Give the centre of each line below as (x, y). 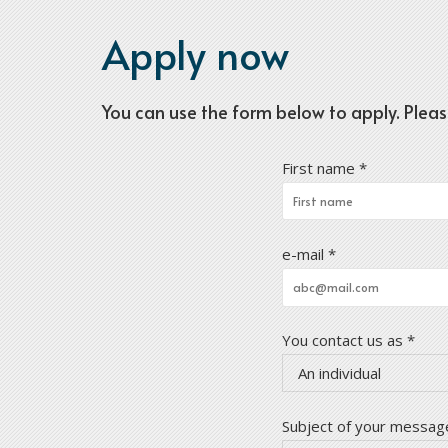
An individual (340, 372)
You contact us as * (349, 340)
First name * (325, 167)
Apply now (195, 54)
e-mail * (309, 254)
